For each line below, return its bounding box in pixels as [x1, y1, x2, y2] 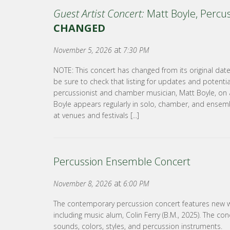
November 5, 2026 [53, 45, 112, 55]
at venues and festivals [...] [53, 110, 139, 120]
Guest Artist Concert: [53, 7, 144, 21]
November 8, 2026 [53, 179, 112, 188]
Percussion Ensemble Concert [53, 155, 190, 168]
